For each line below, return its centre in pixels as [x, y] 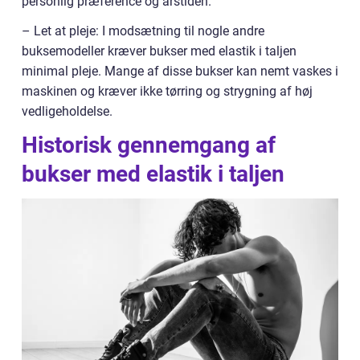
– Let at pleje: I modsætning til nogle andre [143, 31]
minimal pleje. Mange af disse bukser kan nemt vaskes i [180, 71]
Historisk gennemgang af [149, 145]
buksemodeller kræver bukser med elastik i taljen [159, 51]
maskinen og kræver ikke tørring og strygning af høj [167, 91]
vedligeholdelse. [67, 111]
